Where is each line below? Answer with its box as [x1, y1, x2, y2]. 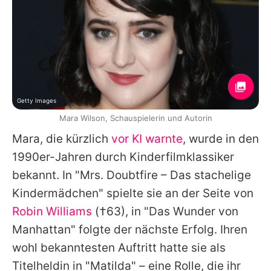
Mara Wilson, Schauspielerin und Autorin [59, 113, 212, 123]
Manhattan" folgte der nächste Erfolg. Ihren [12, 222, 247, 237]
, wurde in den [183, 131, 259, 146]
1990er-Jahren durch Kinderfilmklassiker [12, 149, 234, 164]
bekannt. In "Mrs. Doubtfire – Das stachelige [12, 168, 251, 182]
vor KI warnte [111, 131, 183, 146]
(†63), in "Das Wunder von [92, 204, 238, 218]
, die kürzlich [40, 131, 111, 146]
